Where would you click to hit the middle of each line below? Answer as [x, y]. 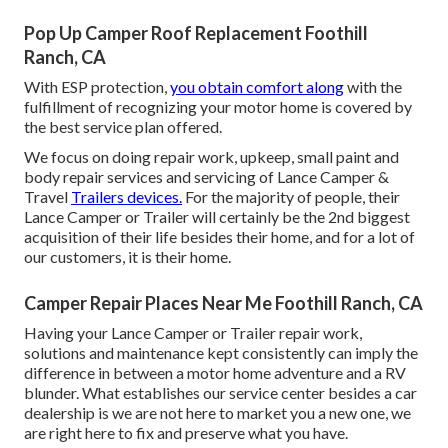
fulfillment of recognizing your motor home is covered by [218, 107]
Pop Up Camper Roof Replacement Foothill [196, 33]
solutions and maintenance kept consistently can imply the [221, 353]
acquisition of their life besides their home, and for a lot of [219, 237]
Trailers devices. [126, 197]
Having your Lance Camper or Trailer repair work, [193, 333]
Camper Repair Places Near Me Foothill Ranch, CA [223, 303]
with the [373, 87]
